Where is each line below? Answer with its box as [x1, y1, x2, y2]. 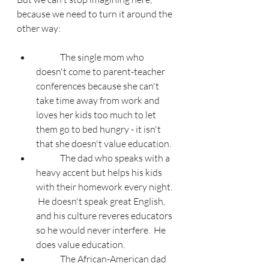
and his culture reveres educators [36, 210, 174, 222]
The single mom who [36, 51, 60, 64]
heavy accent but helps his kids [36, 166, 164, 179]
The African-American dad [36, 253, 60, 265]
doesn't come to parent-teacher [36, 65, 167, 78]
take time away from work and [36, 94, 162, 107]
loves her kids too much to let [36, 109, 158, 121]
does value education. [36, 238, 125, 251]
